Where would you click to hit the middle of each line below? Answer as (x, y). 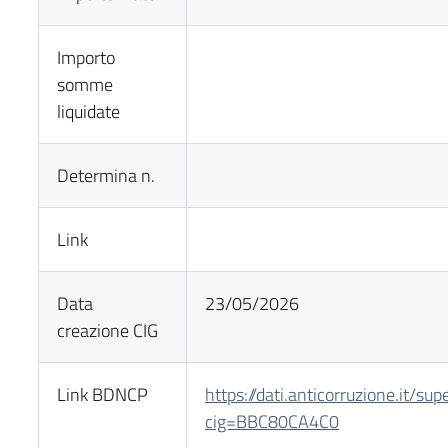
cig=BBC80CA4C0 (272, 421)
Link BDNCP (103, 394)
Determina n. (106, 175)
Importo (86, 57)
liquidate (89, 111)
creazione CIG (108, 330)
